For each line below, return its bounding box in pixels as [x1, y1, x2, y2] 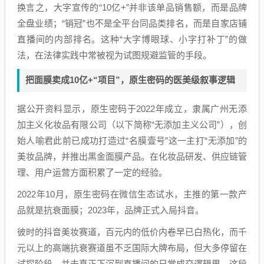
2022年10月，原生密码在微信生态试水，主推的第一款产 [17, 189, 247, 199]
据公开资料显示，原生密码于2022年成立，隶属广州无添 [17, 103, 247, 114]
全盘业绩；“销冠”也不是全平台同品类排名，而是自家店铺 [17, 18, 247, 28]
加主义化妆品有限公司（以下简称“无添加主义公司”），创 [17, 119, 247, 130]
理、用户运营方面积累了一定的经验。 [17, 167, 167, 177]
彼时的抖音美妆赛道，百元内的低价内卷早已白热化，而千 [17, 226, 247, 237]
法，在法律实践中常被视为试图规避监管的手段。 [17, 49, 212, 60]
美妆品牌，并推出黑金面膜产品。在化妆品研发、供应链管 [17, 151, 247, 161]
